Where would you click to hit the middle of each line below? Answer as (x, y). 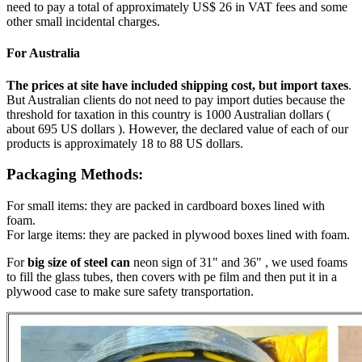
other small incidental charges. (83, 22)
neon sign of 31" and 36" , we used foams (239, 263)
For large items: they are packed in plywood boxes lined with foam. (178, 235)
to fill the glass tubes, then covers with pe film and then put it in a (172, 277)
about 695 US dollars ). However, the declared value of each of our (177, 128)
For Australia (43, 53)
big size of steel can (79, 263)
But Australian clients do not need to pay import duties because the (176, 99)
